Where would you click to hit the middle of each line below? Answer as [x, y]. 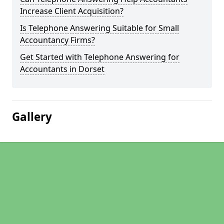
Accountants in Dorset [62, 69]
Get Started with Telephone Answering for [100, 57]
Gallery [32, 117]
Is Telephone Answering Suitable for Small [99, 28]
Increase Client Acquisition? [72, 11]
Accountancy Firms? [57, 40]
